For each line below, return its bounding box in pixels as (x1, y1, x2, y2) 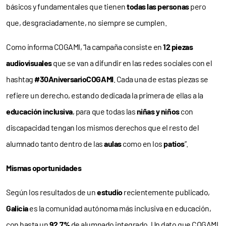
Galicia (6, 203, 28, 213)
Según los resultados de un (6, 187, 97, 197)
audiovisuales (6, 58, 52, 68)
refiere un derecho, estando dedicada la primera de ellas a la (6, 90, 203, 100)
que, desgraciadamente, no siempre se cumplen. (6, 18, 167, 28)
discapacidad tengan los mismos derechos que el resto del (6, 123, 199, 133)
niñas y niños (136, 106, 180, 117)
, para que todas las (72, 106, 137, 117)
